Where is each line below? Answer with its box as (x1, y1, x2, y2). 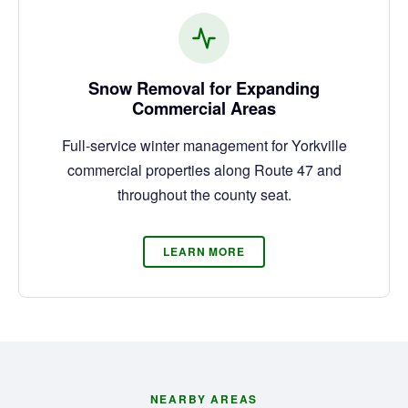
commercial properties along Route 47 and (66, 158, 342, 180)
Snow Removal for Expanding (88, 75, 320, 100)
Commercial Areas (132, 95, 276, 120)
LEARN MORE (162, 243, 246, 260)
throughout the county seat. (117, 183, 291, 205)
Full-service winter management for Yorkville (61, 134, 347, 156)
